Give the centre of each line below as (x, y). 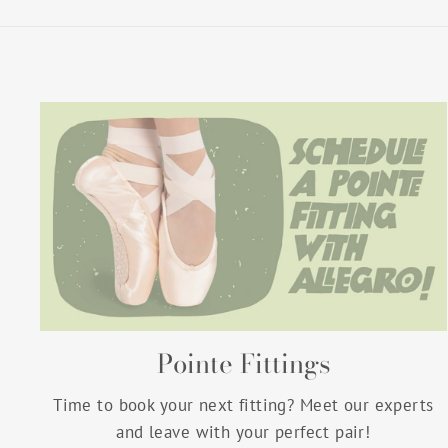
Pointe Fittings (243, 363)
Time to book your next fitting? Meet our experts (243, 404)
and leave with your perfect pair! (243, 431)
